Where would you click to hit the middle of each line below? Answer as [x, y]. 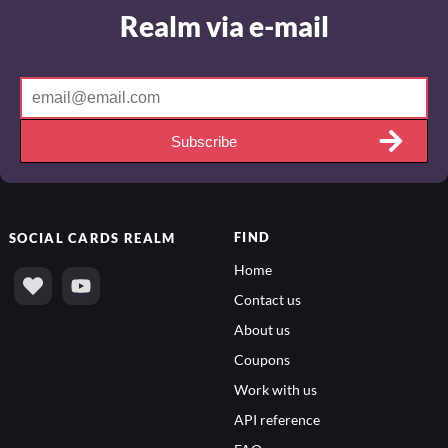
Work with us [275, 388]
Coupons [262, 358]
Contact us [267, 298]
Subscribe [204, 139]
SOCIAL [39, 236]
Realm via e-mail [224, 24]
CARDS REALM [122, 236]
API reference [277, 418]
